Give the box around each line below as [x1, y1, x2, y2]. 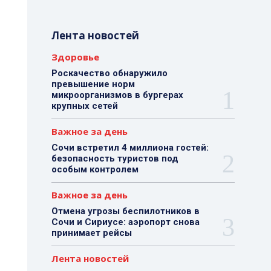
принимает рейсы [51, 227, 132, 238]
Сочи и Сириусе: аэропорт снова [51, 217, 200, 227]
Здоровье [51, 51, 99, 63]
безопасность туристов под [51, 153, 178, 164]
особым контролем [51, 164, 139, 175]
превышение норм [51, 79, 135, 90]
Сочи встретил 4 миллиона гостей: [51, 142, 209, 153]
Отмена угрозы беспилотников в [51, 206, 200, 217]
